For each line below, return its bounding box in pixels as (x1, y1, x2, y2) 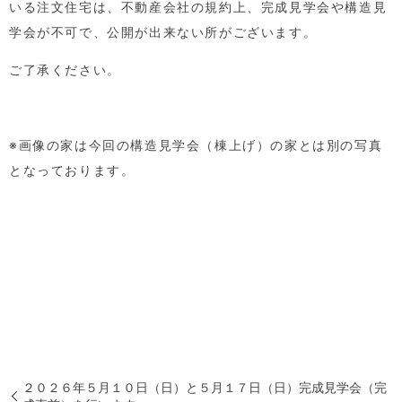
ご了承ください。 (9, 61, 121, 77)
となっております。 (9, 162, 135, 178)
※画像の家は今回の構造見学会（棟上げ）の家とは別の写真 (9, 136, 383, 153)
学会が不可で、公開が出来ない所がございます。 (9, 23, 318, 39)
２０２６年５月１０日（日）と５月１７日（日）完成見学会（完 (22, 380, 387, 396)
